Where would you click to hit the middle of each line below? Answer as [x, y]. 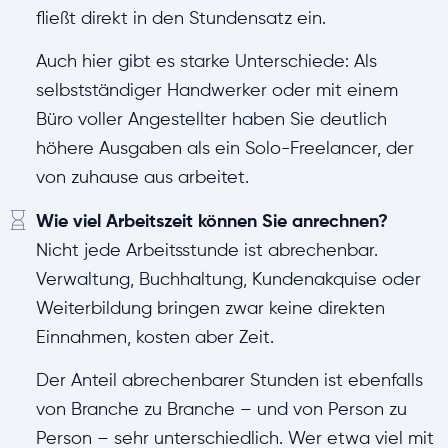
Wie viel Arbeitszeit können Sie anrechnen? [212, 220]
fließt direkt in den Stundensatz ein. [181, 18]
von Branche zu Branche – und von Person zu [221, 409]
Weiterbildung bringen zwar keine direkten [210, 308]
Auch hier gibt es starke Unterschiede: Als [206, 61]
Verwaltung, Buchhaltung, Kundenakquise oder [228, 279]
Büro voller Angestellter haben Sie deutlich [211, 119]
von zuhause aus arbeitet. [142, 177]
